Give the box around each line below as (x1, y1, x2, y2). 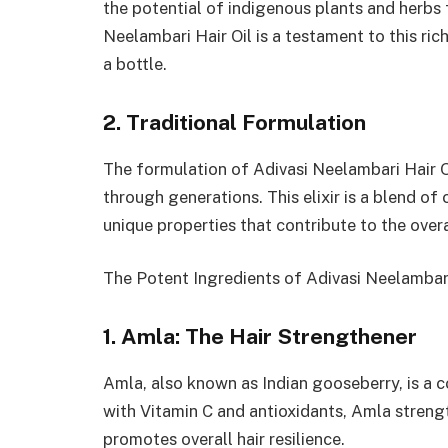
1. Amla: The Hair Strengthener (103, 323, 417, 349)
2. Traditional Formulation (103, 109, 366, 135)
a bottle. (103, 53, 167, 74)
